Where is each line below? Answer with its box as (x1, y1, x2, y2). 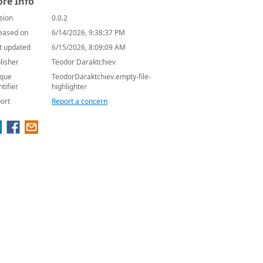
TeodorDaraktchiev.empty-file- (52, 72, 151, 82)
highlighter (52, 82, 87, 92)
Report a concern (52, 96, 107, 106)
